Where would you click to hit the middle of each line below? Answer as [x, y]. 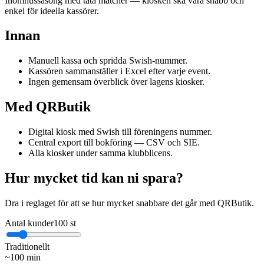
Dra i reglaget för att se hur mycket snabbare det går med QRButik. [129, 203]
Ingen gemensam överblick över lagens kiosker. [116, 82]
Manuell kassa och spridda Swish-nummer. [108, 61]
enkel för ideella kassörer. [52, 11]
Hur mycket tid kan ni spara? [94, 178]
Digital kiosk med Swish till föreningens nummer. [120, 132]
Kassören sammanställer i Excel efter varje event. [119, 71]
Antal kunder [29, 223]
